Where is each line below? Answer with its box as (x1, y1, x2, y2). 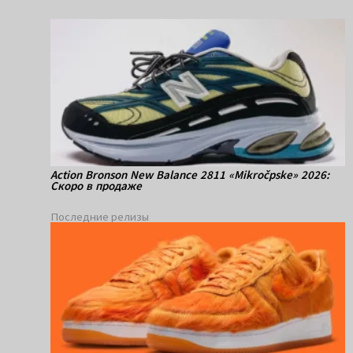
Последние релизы (50, 210, 149, 225)
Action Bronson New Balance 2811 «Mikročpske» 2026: (50, 167, 329, 183)
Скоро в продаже (50, 178, 142, 194)
